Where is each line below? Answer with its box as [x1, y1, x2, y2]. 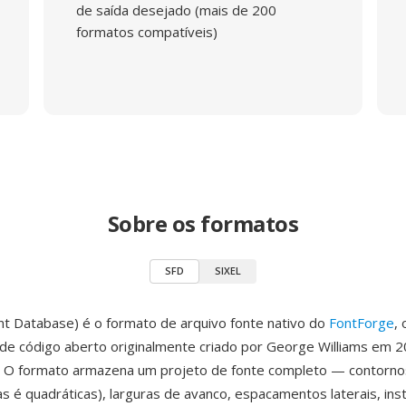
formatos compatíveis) [75, 23, 217, 41]
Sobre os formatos [107, 208, 299, 238]
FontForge [329, 314, 394, 332]
